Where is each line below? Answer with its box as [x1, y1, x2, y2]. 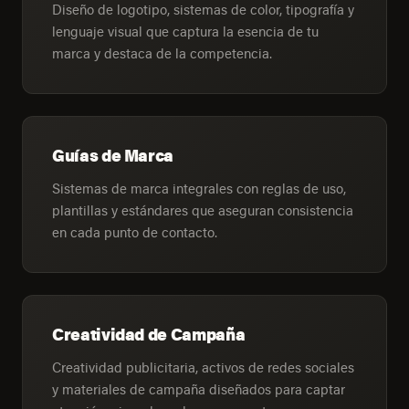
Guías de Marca [52, 144, 174, 167]
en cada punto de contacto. [52, 223, 217, 242]
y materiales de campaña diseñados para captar [52, 379, 345, 398]
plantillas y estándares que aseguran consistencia [52, 201, 353, 220]
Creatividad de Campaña [52, 323, 246, 346]
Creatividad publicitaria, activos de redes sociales [52, 357, 354, 376]
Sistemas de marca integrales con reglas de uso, [52, 179, 346, 198]
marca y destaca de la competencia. [52, 44, 272, 63]
